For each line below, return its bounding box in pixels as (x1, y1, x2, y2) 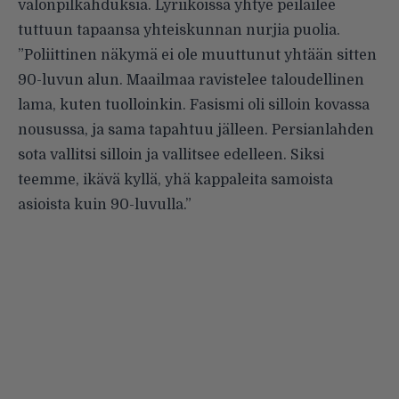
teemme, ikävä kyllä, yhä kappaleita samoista (18, 171, 333, 188)
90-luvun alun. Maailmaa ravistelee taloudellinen (18, 71, 364, 88)
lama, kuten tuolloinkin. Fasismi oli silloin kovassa (18, 96, 370, 113)
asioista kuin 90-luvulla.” (18, 196, 191, 213)
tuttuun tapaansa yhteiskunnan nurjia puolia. (18, 21, 340, 38)
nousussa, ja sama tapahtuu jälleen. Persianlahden (18, 121, 374, 138)
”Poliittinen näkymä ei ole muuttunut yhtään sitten (18, 46, 377, 63)
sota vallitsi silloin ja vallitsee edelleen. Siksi (18, 146, 324, 163)
